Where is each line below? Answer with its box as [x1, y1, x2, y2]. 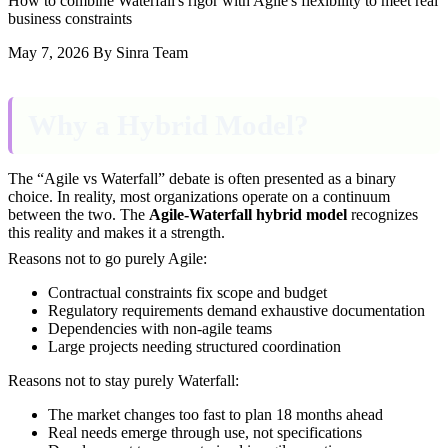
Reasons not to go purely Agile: [8, 249, 207, 267]
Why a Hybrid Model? [28, 108, 309, 141]
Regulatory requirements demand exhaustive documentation [48, 301, 425, 319]
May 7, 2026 [8, 43, 89, 61]
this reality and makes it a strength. [8, 223, 225, 241]
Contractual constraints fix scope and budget [48, 283, 327, 301]
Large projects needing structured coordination [48, 337, 341, 355]
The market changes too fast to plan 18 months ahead [48, 405, 383, 423]
